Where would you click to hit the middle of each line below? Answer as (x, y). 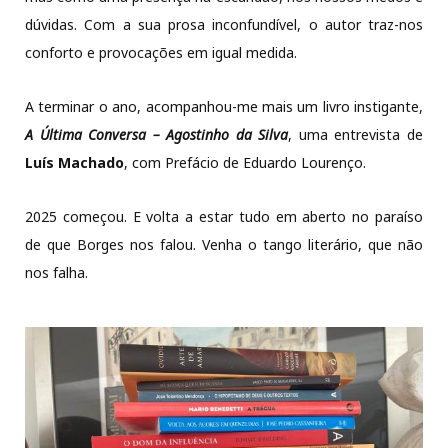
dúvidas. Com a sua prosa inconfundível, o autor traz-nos (224, 25)
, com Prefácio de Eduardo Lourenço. (245, 163)
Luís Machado (74, 163)
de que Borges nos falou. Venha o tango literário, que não (224, 245)
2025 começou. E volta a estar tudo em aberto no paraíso (224, 217)
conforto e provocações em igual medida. (161, 53)
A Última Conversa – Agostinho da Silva (157, 135)
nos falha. (56, 273)
